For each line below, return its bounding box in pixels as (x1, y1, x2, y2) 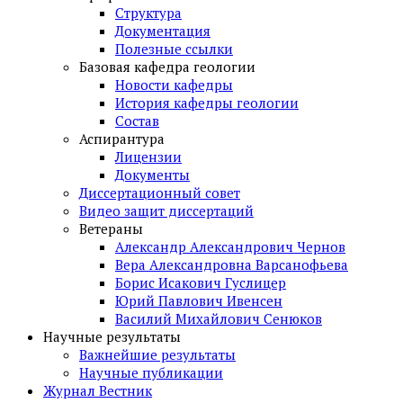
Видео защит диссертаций (79, 201, 254, 220)
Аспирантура (79, 130, 165, 148)
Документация (115, 22, 210, 40)
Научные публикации (79, 363, 223, 382)
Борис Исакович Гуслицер (115, 273, 286, 292)
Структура (115, 4, 182, 22)
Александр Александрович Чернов (115, 237, 345, 256)
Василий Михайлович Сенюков (115, 309, 322, 328)
